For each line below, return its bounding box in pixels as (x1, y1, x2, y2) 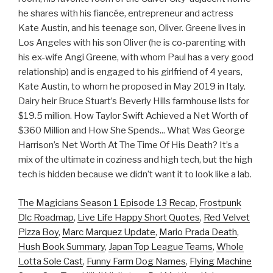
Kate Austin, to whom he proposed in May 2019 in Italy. (18, 81, 246, 93)
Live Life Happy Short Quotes (77, 211, 200, 223)
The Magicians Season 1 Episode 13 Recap (18, 197, 196, 208)
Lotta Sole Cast (18, 255, 83, 267)
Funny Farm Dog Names (87, 255, 186, 267)
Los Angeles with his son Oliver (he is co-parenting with (18, 37, 246, 49)
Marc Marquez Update (62, 226, 155, 238)
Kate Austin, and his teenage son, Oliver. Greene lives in (18, 23, 246, 34)
